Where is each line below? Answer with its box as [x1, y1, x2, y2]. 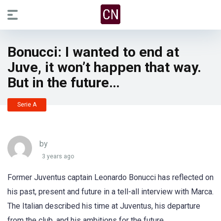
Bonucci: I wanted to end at [7, 44, 179, 60]
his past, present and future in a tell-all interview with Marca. [7, 187, 214, 196]
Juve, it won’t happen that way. [7, 59, 201, 75]
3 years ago [42, 153, 74, 160]
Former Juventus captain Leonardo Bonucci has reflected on [7, 173, 214, 182]
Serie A [17, 101, 37, 108]
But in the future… [7, 74, 120, 91]
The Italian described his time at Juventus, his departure [7, 201, 200, 211]
